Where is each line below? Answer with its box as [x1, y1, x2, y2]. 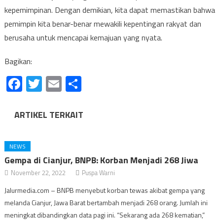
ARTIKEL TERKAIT [14, 108, 83, 121]
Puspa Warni [82, 168, 115, 178]
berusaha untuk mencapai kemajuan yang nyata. [4, 32, 162, 43]
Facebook [22, 72, 86, 96]
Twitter [41, 72, 91, 96]
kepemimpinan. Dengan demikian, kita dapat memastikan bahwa [4, 4, 215, 16]
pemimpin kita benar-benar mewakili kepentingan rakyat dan [4, 18, 201, 30]
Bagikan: [4, 55, 32, 67]
